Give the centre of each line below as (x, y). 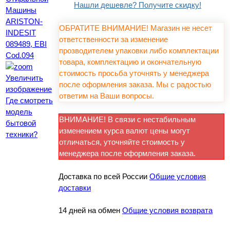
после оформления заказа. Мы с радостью (135, 84)
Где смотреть (29, 100)
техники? (22, 134)
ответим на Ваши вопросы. (107, 95)
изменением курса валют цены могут (124, 130)
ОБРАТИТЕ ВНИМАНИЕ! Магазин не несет (136, 28)
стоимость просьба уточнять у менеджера (134, 73)
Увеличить (24, 78)
